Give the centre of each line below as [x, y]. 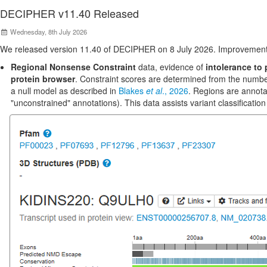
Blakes [132, 91]
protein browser [43, 79]
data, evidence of [171, 67]
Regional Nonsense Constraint [73, 67]
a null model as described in [65, 91]
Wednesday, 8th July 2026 [48, 32]
